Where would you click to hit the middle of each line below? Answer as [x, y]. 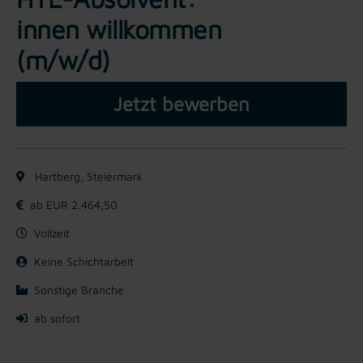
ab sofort [57, 318]
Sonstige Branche [79, 289]
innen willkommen [119, 29]
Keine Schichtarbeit [84, 261]
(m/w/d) [63, 60]
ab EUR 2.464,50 [74, 204]
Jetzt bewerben [181, 103]
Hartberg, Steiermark [87, 176]
